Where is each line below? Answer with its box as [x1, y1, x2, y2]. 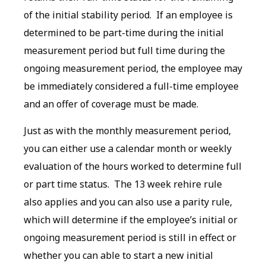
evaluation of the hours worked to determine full [24, 159, 242, 173]
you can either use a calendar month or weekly [24, 141, 232, 155]
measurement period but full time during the [24, 44, 225, 58]
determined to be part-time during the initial [24, 26, 224, 40]
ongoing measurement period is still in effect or [24, 230, 236, 244]
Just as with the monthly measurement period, [24, 123, 231, 137]
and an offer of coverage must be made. [24, 97, 198, 111]
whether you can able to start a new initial [24, 248, 213, 262]
